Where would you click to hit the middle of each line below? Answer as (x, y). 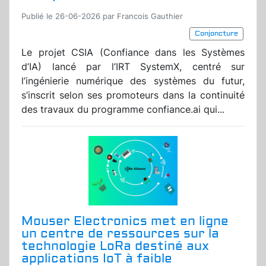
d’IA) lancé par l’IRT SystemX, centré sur (133, 67)
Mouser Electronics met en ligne (125, 221)
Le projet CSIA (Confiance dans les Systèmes (133, 53)
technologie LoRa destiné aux (115, 246)
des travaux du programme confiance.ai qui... (123, 110)
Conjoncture (216, 34)
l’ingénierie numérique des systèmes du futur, (133, 81)
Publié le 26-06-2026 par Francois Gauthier (102, 17)
